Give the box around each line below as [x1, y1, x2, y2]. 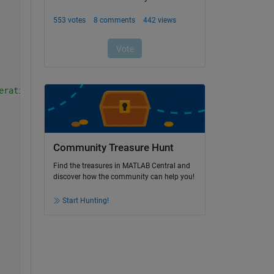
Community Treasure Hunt [53, 141, 174, 154]
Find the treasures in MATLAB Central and [53, 161, 190, 171]
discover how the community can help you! [53, 172, 194, 182]
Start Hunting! [62, 196, 109, 206]
